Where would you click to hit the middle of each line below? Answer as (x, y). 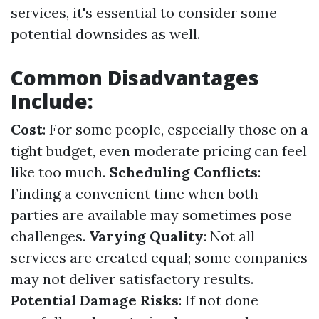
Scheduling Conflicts (183, 172)
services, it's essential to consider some (144, 12)
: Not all (229, 236)
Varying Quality (146, 236)
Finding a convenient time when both (135, 193)
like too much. (60, 172)
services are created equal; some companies (159, 257)
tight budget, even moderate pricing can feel (159, 151)
